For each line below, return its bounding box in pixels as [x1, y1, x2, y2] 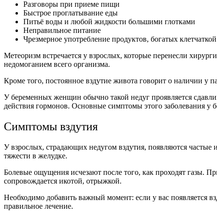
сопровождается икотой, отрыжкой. [4, 176, 122, 185]
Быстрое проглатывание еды [23, 8, 118, 17]
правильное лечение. [4, 201, 73, 210]
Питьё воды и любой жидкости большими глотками [23, 17, 195, 26]
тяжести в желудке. [4, 151, 67, 160]
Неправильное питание [23, 26, 101, 34]
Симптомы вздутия [4, 120, 98, 133]
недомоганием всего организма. [4, 60, 110, 68]
